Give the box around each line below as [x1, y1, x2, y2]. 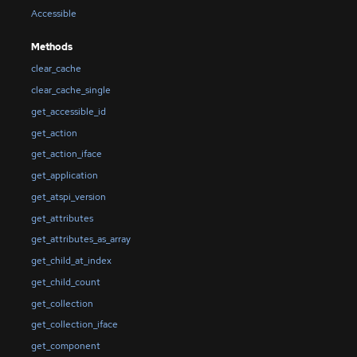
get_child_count [30, 275, 100, 288]
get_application [30, 169, 98, 182]
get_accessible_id [30, 104, 106, 118]
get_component [30, 339, 100, 353]
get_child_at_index [30, 254, 112, 268]
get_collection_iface [30, 318, 118, 331]
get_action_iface [30, 147, 102, 161]
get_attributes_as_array [30, 233, 131, 246]
